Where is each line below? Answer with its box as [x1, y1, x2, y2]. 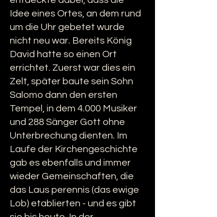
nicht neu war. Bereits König [10, 36, 132, 46]
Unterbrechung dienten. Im [10, 131, 127, 140]
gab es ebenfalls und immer [10, 158, 131, 168]
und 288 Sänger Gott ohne [10, 117, 125, 127]
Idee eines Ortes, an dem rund [10, 9, 141, 18]
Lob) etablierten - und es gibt [10, 199, 136, 208]
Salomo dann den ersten [10, 90, 117, 100]
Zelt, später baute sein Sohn [10, 77, 133, 86]
